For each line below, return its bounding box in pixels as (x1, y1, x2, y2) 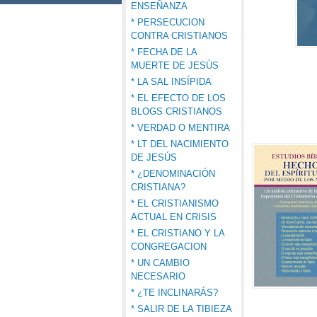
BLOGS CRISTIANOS (131, 106, 222, 117)
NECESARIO (131, 271, 185, 282)
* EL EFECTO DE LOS (131, 93, 226, 103)
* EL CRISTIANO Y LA (131, 228, 224, 238)
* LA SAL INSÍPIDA (131, 76, 212, 87)
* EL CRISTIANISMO (131, 198, 219, 209)
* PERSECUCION (131, 17, 204, 28)
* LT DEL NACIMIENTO (131, 139, 229, 149)
